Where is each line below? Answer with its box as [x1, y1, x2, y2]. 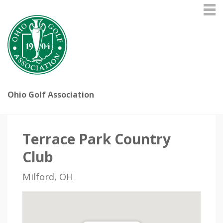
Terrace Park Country [22, 129, 171, 148]
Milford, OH [22, 171, 73, 183]
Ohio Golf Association [7, 89, 94, 100]
